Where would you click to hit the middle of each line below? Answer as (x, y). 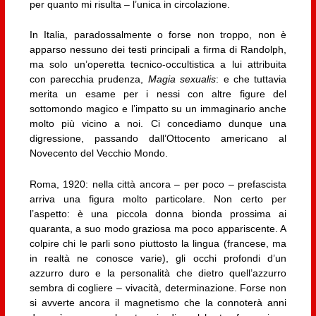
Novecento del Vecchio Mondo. (98, 153)
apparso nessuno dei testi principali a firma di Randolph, (158, 50)
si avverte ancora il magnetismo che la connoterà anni (158, 302)
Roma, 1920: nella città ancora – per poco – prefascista (158, 184)
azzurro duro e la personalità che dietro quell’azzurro (158, 273)
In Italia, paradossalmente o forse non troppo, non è (158, 35)
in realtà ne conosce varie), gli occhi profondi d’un (158, 258)
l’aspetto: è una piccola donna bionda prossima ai (158, 213)
